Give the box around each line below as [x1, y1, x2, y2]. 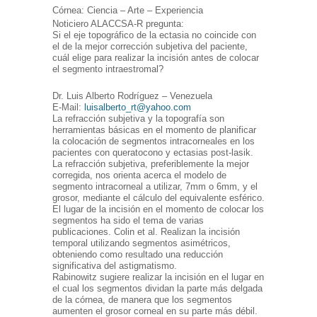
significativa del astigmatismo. [52, 260, 177, 272]
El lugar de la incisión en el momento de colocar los [52, 204, 264, 215]
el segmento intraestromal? [52, 64, 163, 75]
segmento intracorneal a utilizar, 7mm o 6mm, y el [52, 181, 258, 192]
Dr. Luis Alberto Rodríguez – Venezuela [52, 91, 212, 102]
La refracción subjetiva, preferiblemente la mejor [52, 158, 249, 170]
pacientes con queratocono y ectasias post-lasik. [52, 147, 253, 158]
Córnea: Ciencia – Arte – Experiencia [52, 5, 203, 16]
